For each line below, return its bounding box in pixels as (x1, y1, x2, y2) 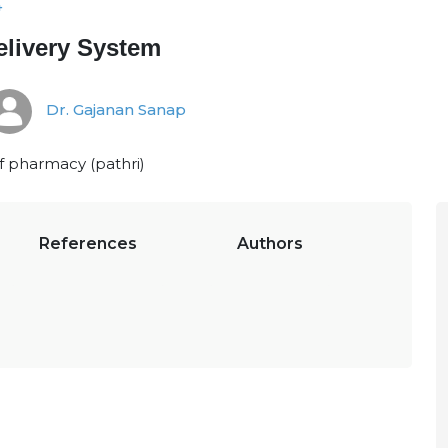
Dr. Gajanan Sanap (42, 100, 186, 120)
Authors (237, 234, 303, 253)
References (39, 234, 137, 253)
